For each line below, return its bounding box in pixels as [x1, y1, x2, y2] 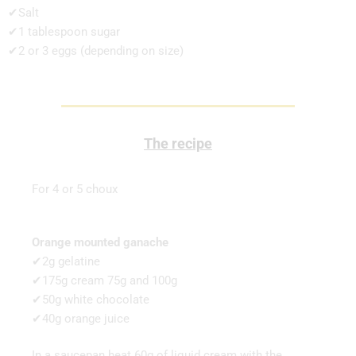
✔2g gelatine [32, 253, 100, 269]
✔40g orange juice [32, 311, 130, 326]
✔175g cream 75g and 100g [32, 273, 177, 288]
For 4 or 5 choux [32, 182, 118, 196]
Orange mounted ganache [32, 234, 168, 250]
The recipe [144, 134, 212, 152]
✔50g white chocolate [32, 292, 149, 307]
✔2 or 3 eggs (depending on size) [8, 44, 184, 58]
